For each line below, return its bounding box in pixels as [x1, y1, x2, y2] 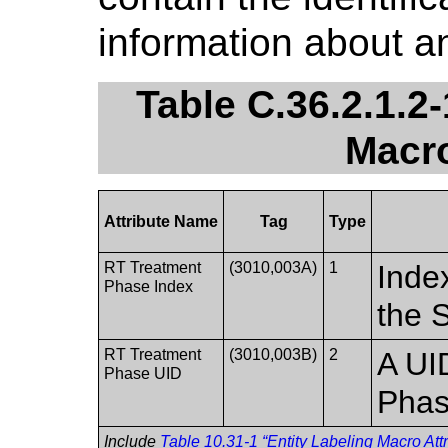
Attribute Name [104, 213, 219, 231]
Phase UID [104, 365, 183, 383]
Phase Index [104, 278, 194, 296]
